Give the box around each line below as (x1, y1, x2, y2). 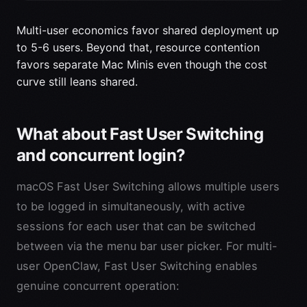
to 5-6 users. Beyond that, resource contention (16, 40, 260, 55)
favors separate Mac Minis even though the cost (16, 58, 267, 72)
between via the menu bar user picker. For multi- (16, 239, 278, 254)
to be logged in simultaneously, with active (16, 199, 245, 214)
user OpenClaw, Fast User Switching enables (16, 259, 258, 273)
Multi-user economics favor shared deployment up (16, 23, 279, 38)
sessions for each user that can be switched (16, 219, 256, 234)
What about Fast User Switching (16, 124, 263, 145)
